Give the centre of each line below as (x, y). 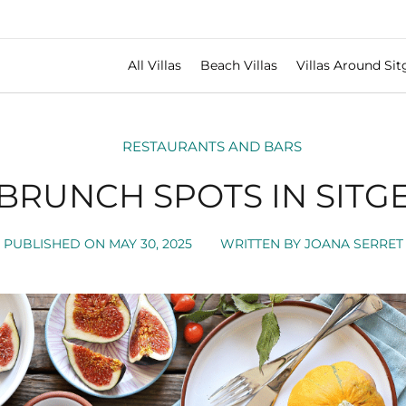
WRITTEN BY (260, 243)
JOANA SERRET (352, 243)
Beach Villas (238, 66)
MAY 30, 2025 (150, 243)
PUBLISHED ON (54, 243)
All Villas (154, 66)
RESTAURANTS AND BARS (212, 146)
